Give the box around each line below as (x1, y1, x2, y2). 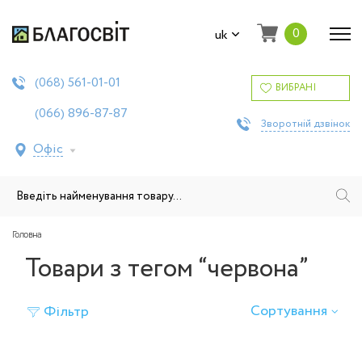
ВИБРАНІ (276, 81, 316, 95)
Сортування (250, 301, 327, 322)
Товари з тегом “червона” (25, 250, 309, 288)
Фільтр (44, 301, 89, 322)
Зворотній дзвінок (261, 116, 350, 132)
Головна (12, 229, 42, 240)
